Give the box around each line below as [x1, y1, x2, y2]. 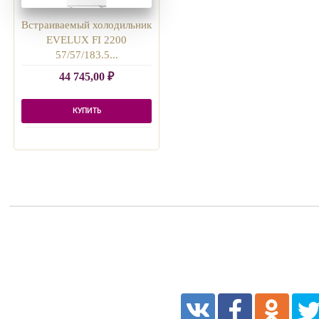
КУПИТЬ [72, 107, 101, 115]
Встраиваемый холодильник [21, 19, 152, 31]
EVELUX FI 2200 [46, 34, 127, 46]
